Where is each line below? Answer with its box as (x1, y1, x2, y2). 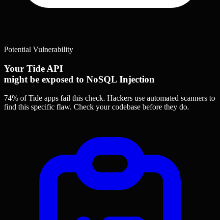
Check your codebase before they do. (74, 103, 189, 111)
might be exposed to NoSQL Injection (4, 74, 155, 84)
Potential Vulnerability (4, 45, 73, 54)
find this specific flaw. (4, 103, 74, 111)
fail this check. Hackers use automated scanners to (58, 94, 215, 103)
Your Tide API (4, 63, 63, 74)
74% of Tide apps (4, 94, 58, 103)
